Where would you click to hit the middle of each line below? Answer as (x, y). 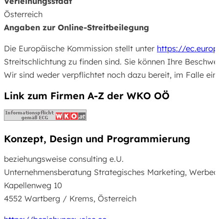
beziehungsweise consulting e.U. (64, 159)
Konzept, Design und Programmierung (97, 138)
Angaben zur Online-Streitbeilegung (77, 28)
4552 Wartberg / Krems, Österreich (70, 198)
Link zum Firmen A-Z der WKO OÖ (87, 95)
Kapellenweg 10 (33, 185)
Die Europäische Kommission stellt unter (80, 49)
